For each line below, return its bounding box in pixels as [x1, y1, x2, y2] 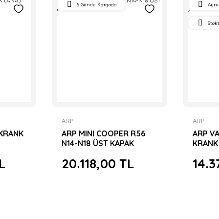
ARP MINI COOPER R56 [61, 128, 145, 138]
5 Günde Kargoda [76, 1, 117, 8]
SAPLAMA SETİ [61, 148, 115, 158]
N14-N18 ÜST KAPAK [61, 138, 134, 148]
